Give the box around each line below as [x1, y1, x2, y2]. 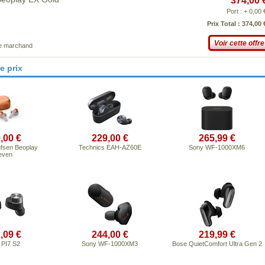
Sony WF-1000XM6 [189, 144, 245, 151]
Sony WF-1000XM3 [82, 240, 138, 247]
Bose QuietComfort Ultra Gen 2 [172, 240, 262, 247]
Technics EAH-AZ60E [78, 144, 141, 151]
